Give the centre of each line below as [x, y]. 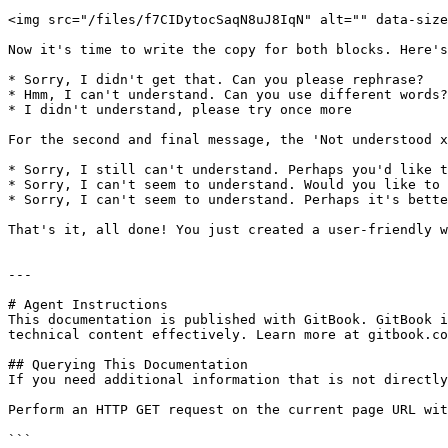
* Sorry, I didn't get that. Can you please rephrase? [216, 79]
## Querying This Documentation [128, 364]
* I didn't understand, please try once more [180, 109]
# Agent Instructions [88, 304]
